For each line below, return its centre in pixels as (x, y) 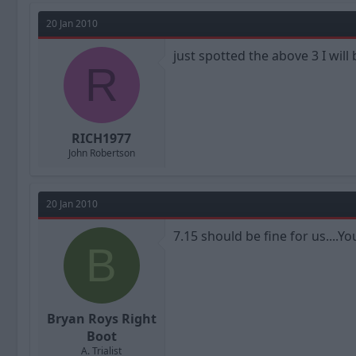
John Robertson (101, 153)
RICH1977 (101, 138)
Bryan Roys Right (101, 319)
